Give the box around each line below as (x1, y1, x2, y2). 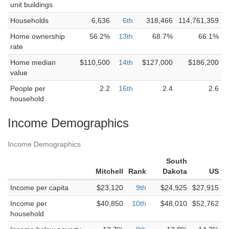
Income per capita (10, 184, 68, 192)
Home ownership (10, 32, 65, 40)
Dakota (163, 167, 187, 175)
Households (10, 16, 49, 25)
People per (10, 84, 45, 93)
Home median (10, 58, 56, 66)
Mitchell (96, 167, 123, 175)
